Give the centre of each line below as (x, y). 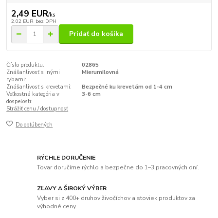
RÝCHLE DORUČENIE (66, 158)
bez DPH (46, 21)
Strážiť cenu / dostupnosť (37, 109)
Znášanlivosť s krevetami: (39, 87)
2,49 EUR (29, 13)
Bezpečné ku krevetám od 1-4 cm (127, 87)
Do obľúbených (34, 125)
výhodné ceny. (57, 206)
